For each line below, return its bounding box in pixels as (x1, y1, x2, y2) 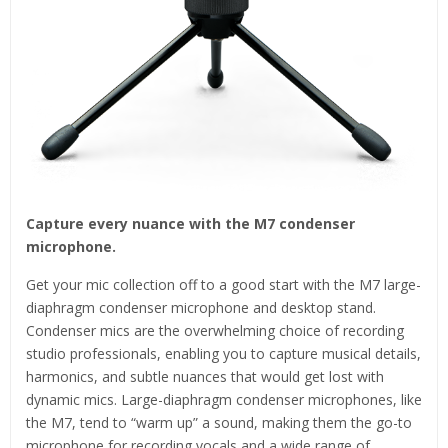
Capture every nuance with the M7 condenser (26, 213, 355, 233)
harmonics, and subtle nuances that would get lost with (26, 366, 384, 386)
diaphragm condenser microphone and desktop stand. (26, 297, 376, 317)
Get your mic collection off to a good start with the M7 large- (26, 274, 421, 294)
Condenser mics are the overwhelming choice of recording (26, 320, 404, 340)
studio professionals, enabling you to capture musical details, (26, 343, 421, 363)
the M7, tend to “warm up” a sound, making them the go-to (26, 412, 412, 432)
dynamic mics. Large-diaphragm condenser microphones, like (26, 389, 422, 409)
